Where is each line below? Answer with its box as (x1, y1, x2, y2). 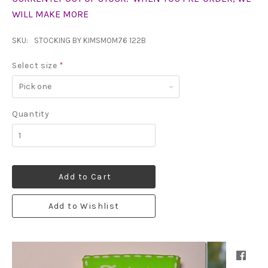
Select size (12, 60, 60, 71)
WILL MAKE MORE (12, 8, 89, 20)
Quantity (12, 109, 50, 119)
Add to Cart (59, 172, 112, 182)
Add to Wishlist (48, 201, 120, 211)
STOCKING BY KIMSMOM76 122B (34, 36, 146, 45)
